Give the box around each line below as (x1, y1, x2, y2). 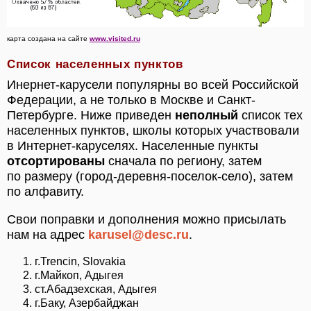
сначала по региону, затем (105, 153, 262, 168)
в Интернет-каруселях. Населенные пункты (7, 138, 258, 153)
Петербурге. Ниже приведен (7, 108, 175, 122)
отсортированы (7, 153, 105, 168)
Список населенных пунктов (7, 56, 183, 71)
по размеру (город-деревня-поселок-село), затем (7, 169, 293, 183)
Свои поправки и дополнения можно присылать (7, 212, 286, 226)
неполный (175, 108, 238, 122)
